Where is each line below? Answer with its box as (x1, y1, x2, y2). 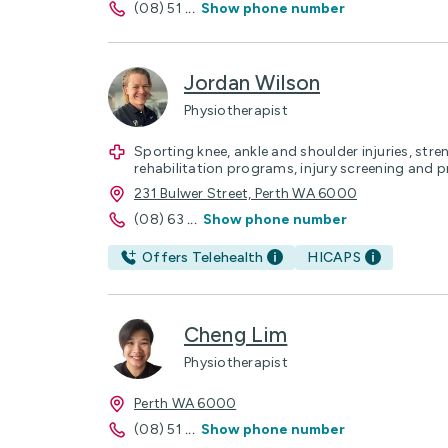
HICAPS (307, 248, 361, 266)
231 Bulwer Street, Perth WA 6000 (134, 184, 357, 202)
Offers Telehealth (142, 248, 264, 266)
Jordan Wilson (184, 69, 320, 95)
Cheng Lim (184, 322, 288, 347)
